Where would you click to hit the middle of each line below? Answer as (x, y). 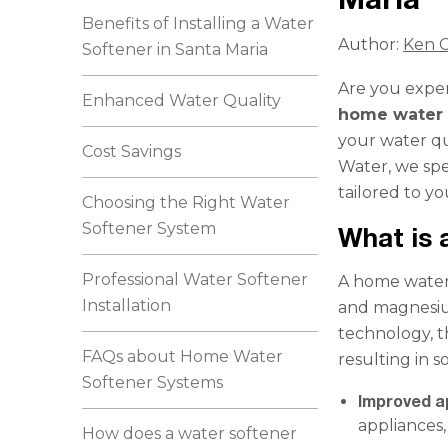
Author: (371, 44)
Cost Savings (132, 151)
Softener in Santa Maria (175, 49)
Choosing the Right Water (186, 202)
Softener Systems (153, 382)
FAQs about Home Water (183, 356)
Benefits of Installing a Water (198, 23)
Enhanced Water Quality (182, 100)
